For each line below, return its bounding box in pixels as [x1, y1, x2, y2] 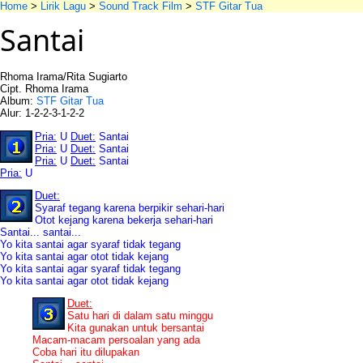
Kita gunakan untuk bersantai [67, 322, 204, 335]
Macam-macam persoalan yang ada [32, 334, 200, 347]
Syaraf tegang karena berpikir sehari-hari [35, 201, 224, 214]
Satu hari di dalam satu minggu [67, 310, 213, 322]
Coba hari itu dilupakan [32, 346, 139, 359]
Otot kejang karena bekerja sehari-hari [35, 213, 213, 226]
